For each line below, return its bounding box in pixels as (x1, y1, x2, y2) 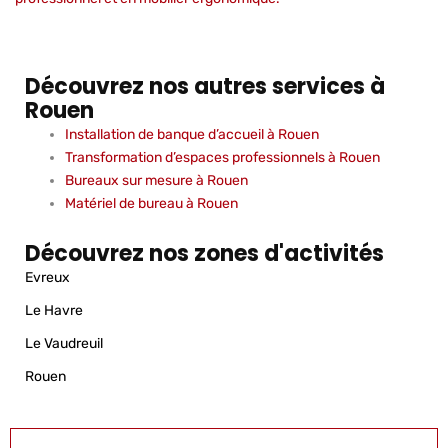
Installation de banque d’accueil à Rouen (65, 125, 319, 143)
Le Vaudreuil (25, 334, 103, 352)
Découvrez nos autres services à (25, 70, 385, 102)
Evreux (25, 268, 70, 286)
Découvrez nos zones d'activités (25, 237, 384, 269)
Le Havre (25, 301, 83, 319)
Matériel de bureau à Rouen (65, 194, 238, 212)
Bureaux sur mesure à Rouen (65, 171, 248, 189)
